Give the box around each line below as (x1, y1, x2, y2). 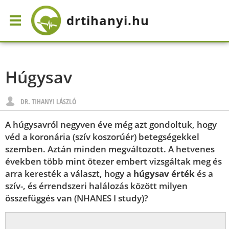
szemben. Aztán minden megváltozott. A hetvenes (5, 143, 215, 155)
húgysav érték (133, 168, 195, 179)
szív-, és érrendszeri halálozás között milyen (5, 180, 188, 192)
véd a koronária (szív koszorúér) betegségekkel (5, 131, 199, 143)
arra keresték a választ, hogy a (5, 168, 133, 179)
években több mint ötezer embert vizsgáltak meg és (5, 155, 222, 167)
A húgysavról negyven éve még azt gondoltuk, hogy (5, 119, 217, 130)
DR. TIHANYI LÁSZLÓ (20, 97, 76, 106)
